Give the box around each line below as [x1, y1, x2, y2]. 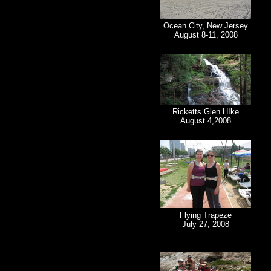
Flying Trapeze [180, 211, 232, 220]
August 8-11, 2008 [174, 30, 238, 40]
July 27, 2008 [182, 220, 229, 229]
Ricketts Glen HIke [172, 107, 239, 117]
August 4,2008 [180, 116, 231, 126]
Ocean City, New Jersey [163, 21, 248, 31]
